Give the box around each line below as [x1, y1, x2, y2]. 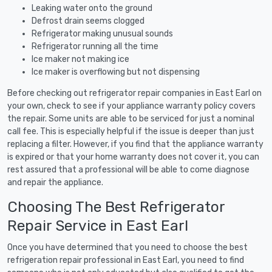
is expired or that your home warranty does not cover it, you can [7, 151, 259, 162]
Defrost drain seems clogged [32, 15, 144, 26]
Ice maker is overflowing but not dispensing [32, 66, 200, 77]
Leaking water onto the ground [32, 2, 152, 13]
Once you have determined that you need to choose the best [7, 242, 248, 253]
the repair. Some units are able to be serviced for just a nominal [7, 113, 254, 124]
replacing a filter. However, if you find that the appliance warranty [7, 138, 263, 149]
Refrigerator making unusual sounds [32, 28, 173, 39]
